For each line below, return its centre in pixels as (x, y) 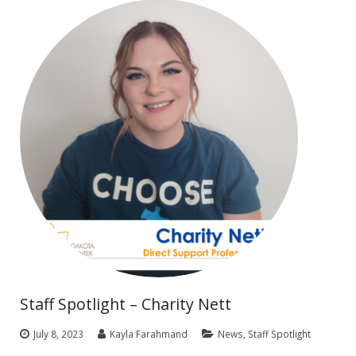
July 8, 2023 (58, 333)
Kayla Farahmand (149, 333)
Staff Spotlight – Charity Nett (126, 304)
